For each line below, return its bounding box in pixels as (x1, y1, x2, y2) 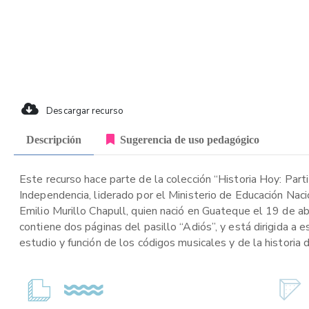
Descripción (26, 133, 81, 146)
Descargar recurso (44, 105, 123, 117)
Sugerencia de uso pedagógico (120, 133, 259, 146)
